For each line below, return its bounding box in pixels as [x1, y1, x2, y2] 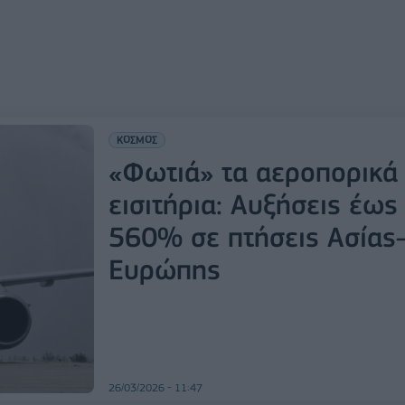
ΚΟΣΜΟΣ [116, 133, 157, 146]
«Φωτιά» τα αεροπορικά [108, 155, 398, 188]
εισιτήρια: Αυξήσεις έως [108, 188, 398, 221]
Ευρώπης [108, 253, 221, 286]
